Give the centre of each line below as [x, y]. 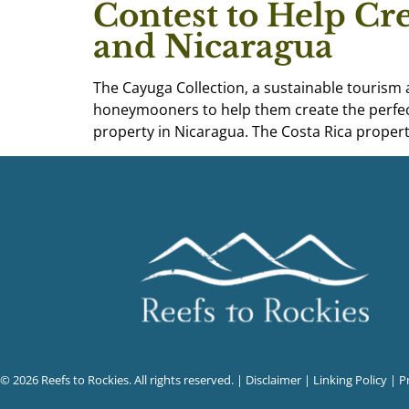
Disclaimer [273, 380]
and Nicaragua [213, 47]
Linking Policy [350, 380]
